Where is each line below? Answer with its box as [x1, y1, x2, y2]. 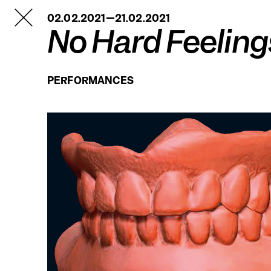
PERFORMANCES [47, 74, 134, 87]
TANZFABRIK [13, 5, 79, 19]
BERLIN [13, 15, 51, 28]
